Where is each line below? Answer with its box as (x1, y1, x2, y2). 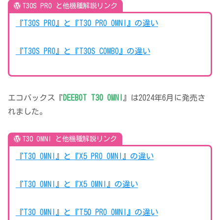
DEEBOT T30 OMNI (63, 93, 123, 102)
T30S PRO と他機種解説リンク (22, 1, 117, 9)
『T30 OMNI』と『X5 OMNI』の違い (15, 180, 138, 188)
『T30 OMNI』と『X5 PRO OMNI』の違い (15, 152, 154, 160)
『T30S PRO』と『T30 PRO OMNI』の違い (15, 19, 158, 27)
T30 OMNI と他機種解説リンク (22, 135, 117, 142)
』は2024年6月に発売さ (123, 93, 205, 102)
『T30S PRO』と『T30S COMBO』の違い (15, 47, 150, 55)
